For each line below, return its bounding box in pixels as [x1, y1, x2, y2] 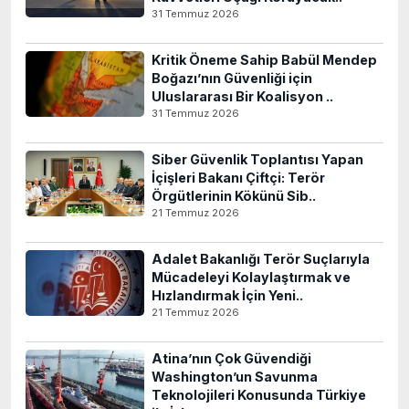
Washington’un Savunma [152, 369, 318, 384]
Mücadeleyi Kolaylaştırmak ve [152, 269, 351, 285]
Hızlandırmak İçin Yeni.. [152, 288, 303, 303]
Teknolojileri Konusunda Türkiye [152, 387, 366, 403]
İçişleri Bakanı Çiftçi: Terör [152, 170, 325, 185]
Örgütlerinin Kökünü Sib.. [152, 188, 316, 204]
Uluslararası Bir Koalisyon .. [152, 89, 333, 104]
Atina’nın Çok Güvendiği [152, 351, 311, 366]
